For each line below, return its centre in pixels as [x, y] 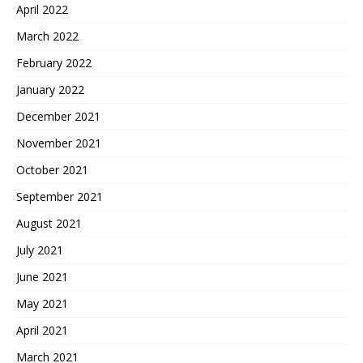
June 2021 [42, 276]
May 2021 [42, 303]
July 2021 [40, 250]
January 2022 [50, 89]
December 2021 [58, 116]
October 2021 [52, 169]
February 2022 [54, 62]
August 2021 [49, 223]
